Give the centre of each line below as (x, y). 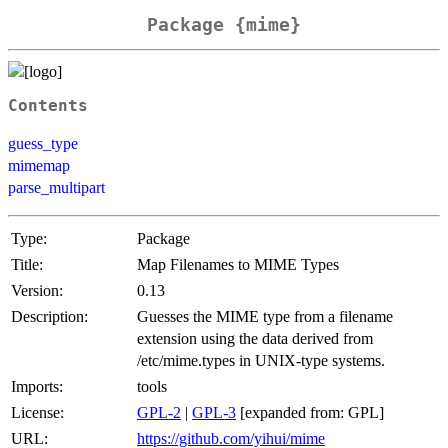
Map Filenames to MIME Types (238, 264)
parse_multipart (56, 187)
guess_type (43, 143)
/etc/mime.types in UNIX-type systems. (261, 360)
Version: (37, 290)
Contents (48, 105)
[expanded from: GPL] (310, 412)
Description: (49, 316)
